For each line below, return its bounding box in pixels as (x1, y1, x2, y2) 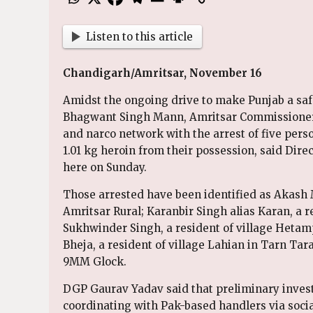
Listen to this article (85, 29, 193, 43)
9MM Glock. (62, 255, 126, 268)
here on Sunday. (62, 161, 147, 174)
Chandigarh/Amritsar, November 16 (62, 66, 262, 80)
